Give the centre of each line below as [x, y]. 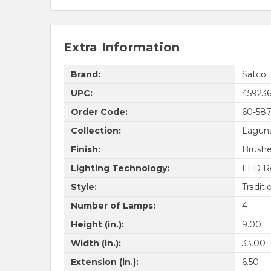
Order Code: [99, 112]
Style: [83, 187]
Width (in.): [96, 243]
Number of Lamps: [113, 205]
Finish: [85, 149]
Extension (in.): [104, 262]
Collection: [96, 130]
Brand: [85, 74]
